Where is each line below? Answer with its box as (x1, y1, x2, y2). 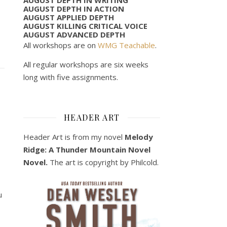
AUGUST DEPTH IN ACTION (23, 3, 124, 14)
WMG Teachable (98, 40, 155, 50)
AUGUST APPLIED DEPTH (23, 12, 114, 22)
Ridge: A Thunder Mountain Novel (23, 144, 150, 155)
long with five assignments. (23, 71, 118, 82)
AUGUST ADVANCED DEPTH (23, 29, 125, 40)
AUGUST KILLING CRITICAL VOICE (23, 20, 147, 31)
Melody (125, 131, 153, 142)
